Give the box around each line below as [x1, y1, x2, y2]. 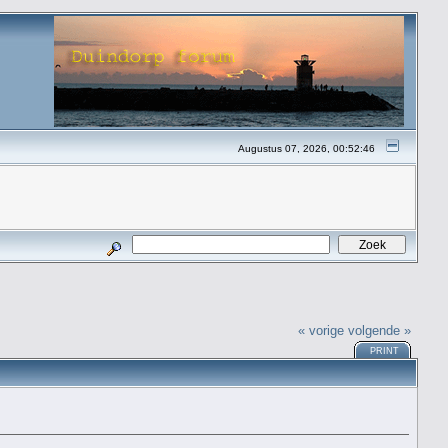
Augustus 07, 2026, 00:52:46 [238, 143, 376, 154]
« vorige [298, 322, 345, 338]
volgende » [348, 322, 412, 338]
